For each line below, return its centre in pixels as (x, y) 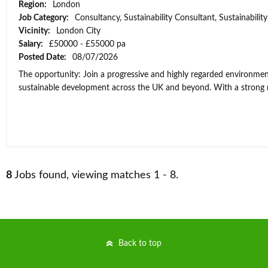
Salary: (32, 44)
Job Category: (45, 18)
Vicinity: (35, 31)
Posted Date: (43, 57)
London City (78, 31)
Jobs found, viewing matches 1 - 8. (95, 175)
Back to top (140, 243)
